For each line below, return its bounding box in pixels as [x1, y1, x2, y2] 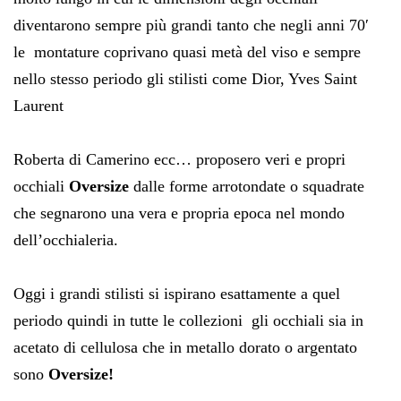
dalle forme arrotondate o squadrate [133, 176, 364, 195]
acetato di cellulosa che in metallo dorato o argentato [13, 337, 357, 356]
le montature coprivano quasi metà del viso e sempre [13, 42, 361, 61]
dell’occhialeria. [13, 230, 118, 249]
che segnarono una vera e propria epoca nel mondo [13, 203, 345, 222]
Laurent [13, 96, 64, 115]
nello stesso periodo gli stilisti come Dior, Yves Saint [13, 69, 357, 88]
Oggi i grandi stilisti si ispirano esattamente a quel [13, 284, 340, 303]
